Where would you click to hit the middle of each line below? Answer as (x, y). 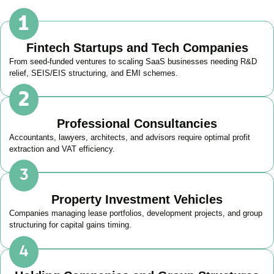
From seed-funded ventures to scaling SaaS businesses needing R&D (133, 61)
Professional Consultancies (137, 123)
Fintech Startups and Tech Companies (137, 47)
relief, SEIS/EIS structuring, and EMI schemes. (94, 73)
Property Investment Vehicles (137, 200)
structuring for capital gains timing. (70, 225)
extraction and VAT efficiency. (62, 149)
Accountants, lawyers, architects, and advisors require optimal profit (130, 137)
